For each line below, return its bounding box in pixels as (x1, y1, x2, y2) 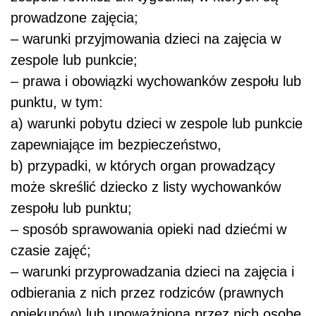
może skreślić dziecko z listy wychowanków (11, 179, 281, 195)
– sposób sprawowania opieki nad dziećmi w (11, 221, 286, 238)
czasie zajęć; (11, 243, 91, 259)
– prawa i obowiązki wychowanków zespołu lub (11, 73, 301, 90)
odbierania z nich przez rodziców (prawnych (11, 285, 284, 301)
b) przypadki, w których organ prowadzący (11, 158, 275, 174)
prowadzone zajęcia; (11, 10, 138, 26)
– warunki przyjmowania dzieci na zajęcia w (11, 31, 281, 47)
